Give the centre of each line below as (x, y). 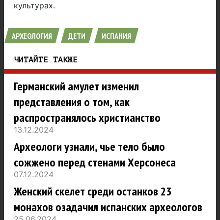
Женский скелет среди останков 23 (93, 192)
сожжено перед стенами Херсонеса (95, 163)
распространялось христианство (87, 118)
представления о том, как (72, 102)
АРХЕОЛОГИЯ (32, 36)
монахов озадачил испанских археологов (108, 207)
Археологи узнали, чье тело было (89, 147)
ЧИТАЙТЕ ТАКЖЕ (46, 60)
